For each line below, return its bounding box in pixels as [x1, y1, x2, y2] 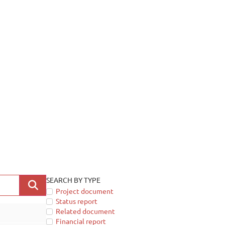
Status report [56, 196, 98, 206]
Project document [56, 186, 114, 196]
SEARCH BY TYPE [46, 175, 101, 184]
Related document [56, 206, 116, 216]
